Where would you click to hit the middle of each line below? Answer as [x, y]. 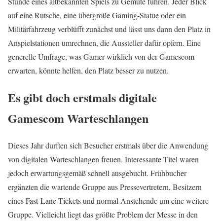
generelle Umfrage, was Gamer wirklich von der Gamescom [101, 57]
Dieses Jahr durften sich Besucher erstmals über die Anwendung [108, 146]
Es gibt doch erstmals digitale [82, 98]
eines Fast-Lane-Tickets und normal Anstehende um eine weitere [108, 201]
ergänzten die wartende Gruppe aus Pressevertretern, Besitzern [105, 187]
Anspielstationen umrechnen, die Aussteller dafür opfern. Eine [104, 43]
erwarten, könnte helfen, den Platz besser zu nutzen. [88, 71]
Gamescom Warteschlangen [78, 118]
